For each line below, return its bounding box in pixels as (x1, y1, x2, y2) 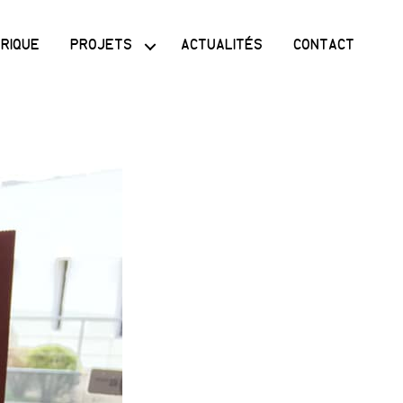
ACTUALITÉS (180, 36, 263, 55)
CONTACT (292, 36, 354, 55)
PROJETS (70, 36, 133, 55)
